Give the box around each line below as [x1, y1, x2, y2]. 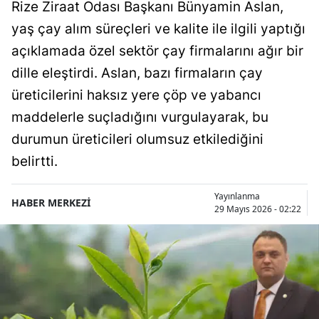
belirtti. [11, 152, 58, 169]
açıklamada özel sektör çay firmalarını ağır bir [11, 42, 303, 59]
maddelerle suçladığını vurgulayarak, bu [11, 108, 268, 125]
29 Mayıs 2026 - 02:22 [214, 202, 301, 215]
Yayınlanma [214, 189, 260, 202]
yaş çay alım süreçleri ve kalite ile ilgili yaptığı [11, 20, 305, 37]
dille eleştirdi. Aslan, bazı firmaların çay [11, 64, 263, 81]
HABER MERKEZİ [11, 196, 90, 210]
